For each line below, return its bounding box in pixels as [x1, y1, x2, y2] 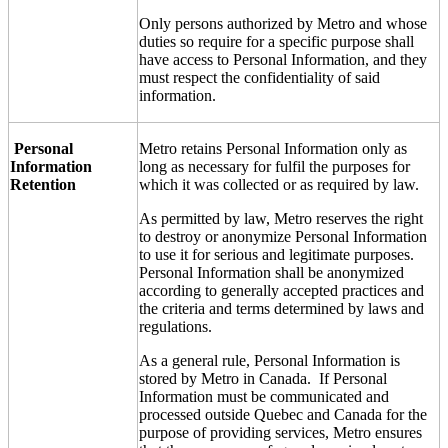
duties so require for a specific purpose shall [139, 32, 414, 50]
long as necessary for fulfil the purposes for [139, 157, 410, 175]
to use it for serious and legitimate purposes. [139, 245, 414, 263]
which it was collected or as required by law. [139, 175, 419, 193]
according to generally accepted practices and [139, 281, 424, 299]
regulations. [139, 317, 212, 335]
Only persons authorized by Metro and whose [139, 14, 427, 32]
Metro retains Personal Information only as [139, 139, 407, 157]
